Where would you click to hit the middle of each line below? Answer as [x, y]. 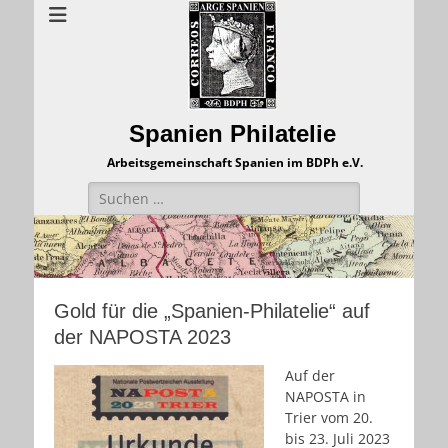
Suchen [112, 191]
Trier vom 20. [329, 418]
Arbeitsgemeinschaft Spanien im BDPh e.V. [234, 162]
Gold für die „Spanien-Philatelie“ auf [212, 311]
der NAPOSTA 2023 [142, 337]
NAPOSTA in [325, 397]
